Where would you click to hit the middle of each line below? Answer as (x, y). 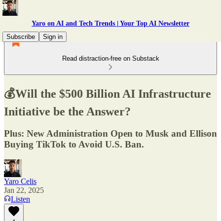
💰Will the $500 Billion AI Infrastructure (108, 93)
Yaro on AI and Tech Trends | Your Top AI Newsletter (110, 23)
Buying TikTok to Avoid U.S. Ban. (74, 144)
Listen (20, 199)
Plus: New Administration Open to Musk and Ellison (110, 133)
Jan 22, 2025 (24, 190)
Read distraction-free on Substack (110, 58)
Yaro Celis (20, 181)
